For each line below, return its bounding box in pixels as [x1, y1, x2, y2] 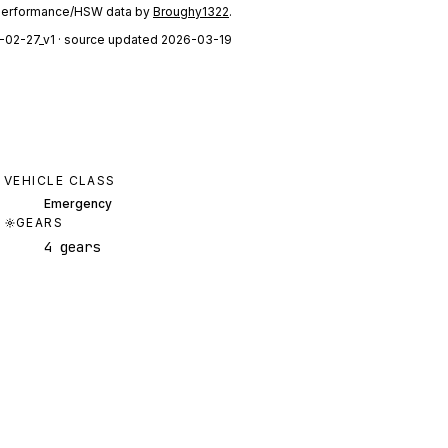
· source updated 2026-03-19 [55, 32, 232, 48]
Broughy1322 [153, 4, 229, 20]
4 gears [44, 238, 100, 257]
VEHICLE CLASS [4, 173, 116, 189]
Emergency [44, 196, 112, 212]
